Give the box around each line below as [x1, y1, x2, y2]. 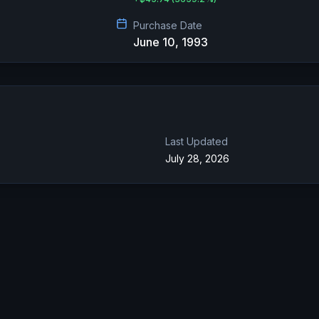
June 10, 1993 [133, 35, 208, 49]
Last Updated [165, 135, 228, 147]
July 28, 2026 [165, 152, 229, 164]
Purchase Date [133, 19, 202, 31]
